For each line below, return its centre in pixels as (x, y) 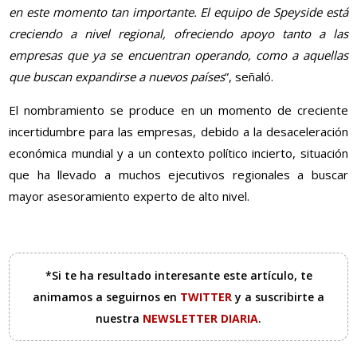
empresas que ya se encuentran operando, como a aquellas (178, 55)
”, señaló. (249, 77)
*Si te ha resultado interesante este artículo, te (178, 276)
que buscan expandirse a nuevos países (117, 77)
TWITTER (208, 297)
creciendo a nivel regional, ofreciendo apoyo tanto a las (178, 34)
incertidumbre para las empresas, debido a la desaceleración (178, 132)
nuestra (119, 319)
